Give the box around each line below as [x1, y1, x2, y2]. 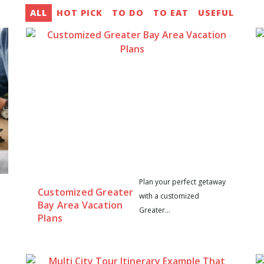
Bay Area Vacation [38, 198, 123, 212]
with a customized [138, 190, 199, 201]
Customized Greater [38, 185, 134, 199]
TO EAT [153, 6, 189, 18]
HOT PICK [57, 6, 103, 18]
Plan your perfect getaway [138, 176, 226, 187]
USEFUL [198, 6, 234, 18]
